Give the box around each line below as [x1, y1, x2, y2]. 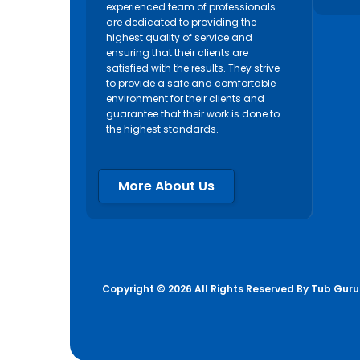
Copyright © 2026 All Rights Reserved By [102, 282, 311, 297]
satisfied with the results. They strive [106, 61, 280, 76]
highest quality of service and [106, 31, 252, 45]
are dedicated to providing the [106, 15, 256, 30]
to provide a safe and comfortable [106, 76, 276, 91]
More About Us [118, 177, 215, 196]
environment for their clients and [106, 92, 264, 106]
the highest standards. [106, 122, 219, 137]
